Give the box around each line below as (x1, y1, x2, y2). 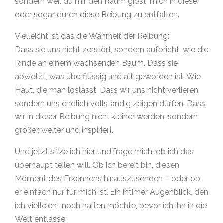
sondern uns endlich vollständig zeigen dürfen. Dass (15, 98, 205, 108)
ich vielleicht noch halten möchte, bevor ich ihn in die (15, 200, 207, 210)
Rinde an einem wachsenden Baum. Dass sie (15, 58, 178, 68)
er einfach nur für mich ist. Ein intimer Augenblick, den (15, 187, 208, 197)
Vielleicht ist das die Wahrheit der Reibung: (15, 31, 169, 41)
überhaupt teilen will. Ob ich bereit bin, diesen (15, 160, 179, 170)
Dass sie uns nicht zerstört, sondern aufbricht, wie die (15, 44, 208, 54)
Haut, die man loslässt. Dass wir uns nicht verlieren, (15, 85, 200, 95)
